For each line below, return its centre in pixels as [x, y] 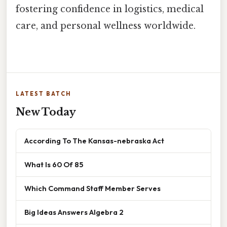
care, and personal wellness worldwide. [106, 26]
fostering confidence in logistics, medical [110, 9]
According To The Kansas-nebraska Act [94, 140]
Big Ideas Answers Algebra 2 [74, 212]
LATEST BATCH [43, 93]
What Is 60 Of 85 [54, 164]
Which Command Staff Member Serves [92, 188]
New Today [46, 112]
